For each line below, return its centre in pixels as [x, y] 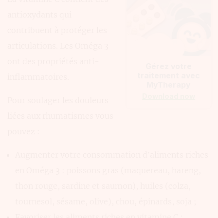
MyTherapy [169, 85]
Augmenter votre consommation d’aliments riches [112, 154]
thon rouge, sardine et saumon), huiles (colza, [103, 186]
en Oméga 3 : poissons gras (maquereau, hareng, [108, 170]
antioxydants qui [39, 14]
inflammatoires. [38, 77]
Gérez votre [169, 66]
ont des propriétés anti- [53, 61]
